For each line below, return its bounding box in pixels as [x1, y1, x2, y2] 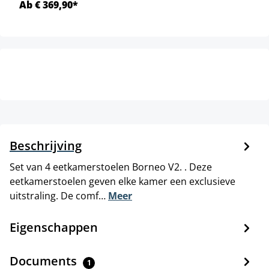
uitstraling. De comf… [10, 189, 108, 202]
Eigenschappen [10, 219, 98, 235]
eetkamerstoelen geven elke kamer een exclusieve [10, 174, 235, 188]
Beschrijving [10, 137, 82, 154]
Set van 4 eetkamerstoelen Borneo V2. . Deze [10, 160, 212, 174]
